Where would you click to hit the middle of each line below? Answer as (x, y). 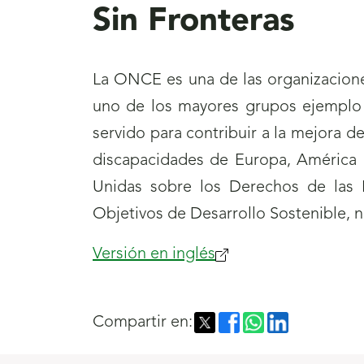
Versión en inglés (154, 255)
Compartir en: (143, 323)
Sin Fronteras (194, 22)
